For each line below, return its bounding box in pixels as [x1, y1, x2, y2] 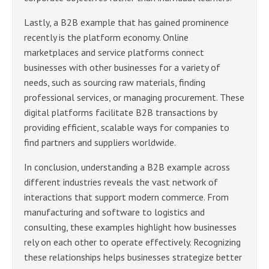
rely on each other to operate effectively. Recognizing [24, 236, 241, 249]
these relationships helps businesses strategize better [24, 251, 242, 264]
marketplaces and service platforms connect [24, 46, 204, 59]
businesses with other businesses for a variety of [24, 61, 220, 74]
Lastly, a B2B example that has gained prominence [24, 16, 229, 29]
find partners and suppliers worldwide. [24, 136, 176, 149]
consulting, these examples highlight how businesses [24, 221, 237, 234]
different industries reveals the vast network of [24, 176, 218, 189]
